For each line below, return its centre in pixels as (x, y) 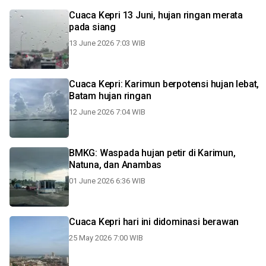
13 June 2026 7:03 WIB (107, 43)
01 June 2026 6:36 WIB (107, 181)
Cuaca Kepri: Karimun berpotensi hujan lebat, (164, 84)
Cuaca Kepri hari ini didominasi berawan (154, 222)
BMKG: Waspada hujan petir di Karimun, (152, 153)
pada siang (92, 27)
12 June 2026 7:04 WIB (107, 112)
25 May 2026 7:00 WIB (106, 238)
